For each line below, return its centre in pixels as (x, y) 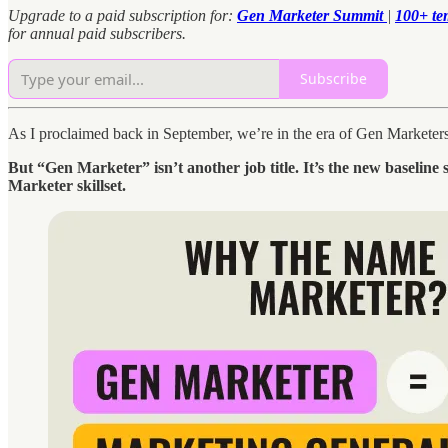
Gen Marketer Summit (312, 15)
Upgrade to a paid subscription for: (120, 15)
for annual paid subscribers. (97, 33)
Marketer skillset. (67, 185)
